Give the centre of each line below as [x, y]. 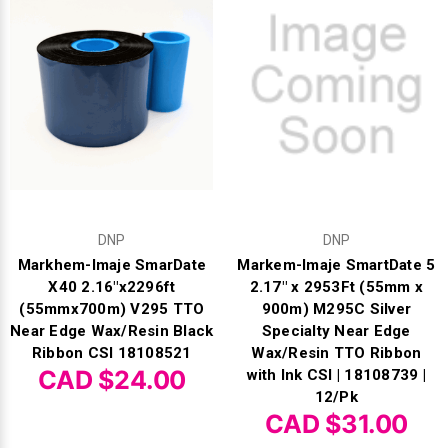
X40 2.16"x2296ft [112, 287]
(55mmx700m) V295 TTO [112, 309]
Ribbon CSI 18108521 [111, 353]
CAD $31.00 [336, 424]
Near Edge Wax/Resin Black [112, 331]
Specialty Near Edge [336, 331]
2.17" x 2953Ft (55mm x [336, 287]
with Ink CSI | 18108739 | [336, 375]
